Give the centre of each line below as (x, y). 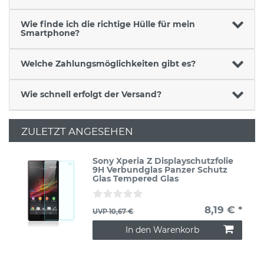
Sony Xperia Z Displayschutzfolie (163, 161)
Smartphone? (50, 33)
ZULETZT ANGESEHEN (77, 131)
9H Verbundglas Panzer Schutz (160, 170)
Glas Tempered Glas (136, 179)
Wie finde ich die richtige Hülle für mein (108, 24)
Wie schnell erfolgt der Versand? (91, 95)
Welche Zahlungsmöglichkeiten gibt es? (108, 64)
